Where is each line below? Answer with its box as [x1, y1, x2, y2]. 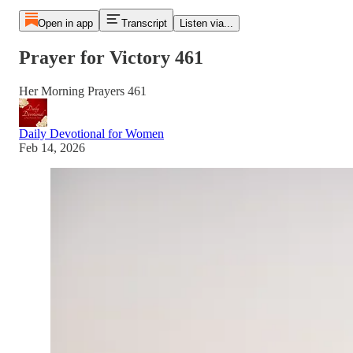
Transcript [121, 17, 167, 29]
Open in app [37, 17, 93, 29]
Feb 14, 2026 [19, 140, 85, 154]
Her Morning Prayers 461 [19, 84, 147, 98]
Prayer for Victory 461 [19, 46, 203, 68]
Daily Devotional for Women [19, 126, 164, 140]
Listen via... [179, 17, 233, 29]
